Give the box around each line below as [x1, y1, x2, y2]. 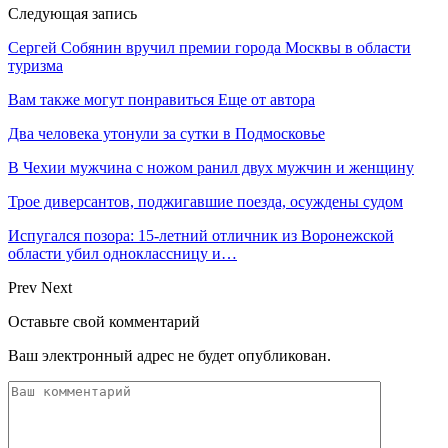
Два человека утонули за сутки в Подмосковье [8, 124, 325, 142]
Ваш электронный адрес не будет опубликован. [8, 346, 331, 364]
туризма [8, 56, 63, 74]
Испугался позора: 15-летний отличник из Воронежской [8, 226, 394, 244]
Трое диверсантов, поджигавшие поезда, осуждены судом [8, 192, 403, 210]
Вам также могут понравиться [8, 90, 214, 108]
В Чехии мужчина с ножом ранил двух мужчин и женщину [8, 158, 414, 176]
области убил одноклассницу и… [8, 244, 237, 262]
